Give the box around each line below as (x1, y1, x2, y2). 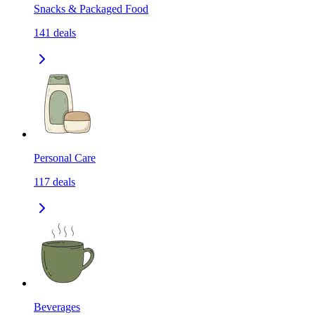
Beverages (34, 301, 80, 314)
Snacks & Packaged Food (34, 3, 148, 15)
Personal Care (34, 152, 96, 165)
